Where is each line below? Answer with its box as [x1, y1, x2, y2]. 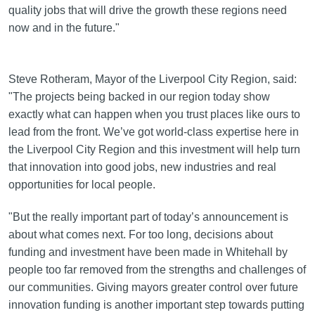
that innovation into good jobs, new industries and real [8, 161, 276, 174]
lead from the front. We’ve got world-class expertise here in [8, 126, 299, 139]
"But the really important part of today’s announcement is [8, 211, 288, 224]
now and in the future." [8, 22, 120, 34]
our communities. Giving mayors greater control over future [8, 281, 298, 294]
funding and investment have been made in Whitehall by [8, 246, 288, 259]
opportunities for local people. [8, 179, 155, 191]
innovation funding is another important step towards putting [8, 299, 304, 311]
